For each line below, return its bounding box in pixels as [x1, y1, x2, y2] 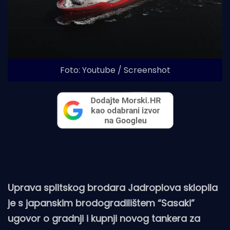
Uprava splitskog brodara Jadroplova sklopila [8, 181, 218, 194]
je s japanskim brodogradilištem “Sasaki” [8, 196, 195, 209]
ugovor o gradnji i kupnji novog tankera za [8, 212, 200, 225]
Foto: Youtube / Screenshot [60, 64, 170, 76]
